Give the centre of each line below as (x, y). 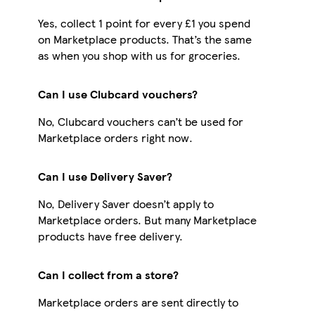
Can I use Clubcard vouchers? (117, 94)
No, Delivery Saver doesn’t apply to (126, 203)
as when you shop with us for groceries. (139, 55)
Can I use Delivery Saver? (105, 176)
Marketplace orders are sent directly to (138, 302)
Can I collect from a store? (108, 274)
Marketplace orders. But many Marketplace (147, 219)
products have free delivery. (110, 236)
